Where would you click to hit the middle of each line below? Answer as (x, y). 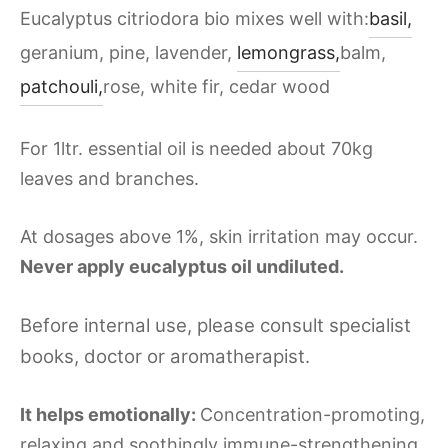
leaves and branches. (109, 178)
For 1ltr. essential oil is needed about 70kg (196, 148)
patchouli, (61, 86)
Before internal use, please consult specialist (215, 325)
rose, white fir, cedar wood (216, 86)
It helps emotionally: (110, 414)
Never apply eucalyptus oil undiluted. (182, 266)
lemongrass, (288, 52)
